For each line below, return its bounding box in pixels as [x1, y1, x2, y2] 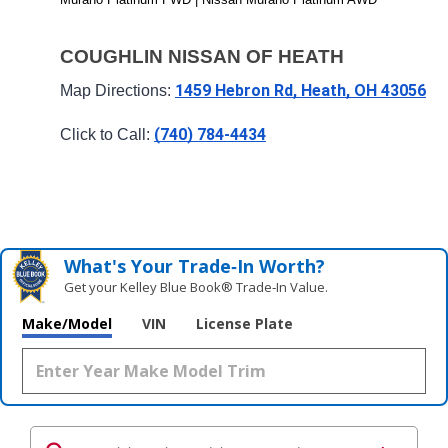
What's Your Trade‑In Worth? [64, 253, 326, 278]
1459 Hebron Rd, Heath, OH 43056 [175, 80, 426, 100]
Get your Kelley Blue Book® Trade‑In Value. [64, 277, 329, 296]
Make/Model [22, 313, 112, 333]
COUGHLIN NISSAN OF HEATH [60, 46, 344, 67]
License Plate [196, 313, 293, 333]
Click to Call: [60, 126, 154, 144]
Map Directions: [60, 81, 175, 99]
